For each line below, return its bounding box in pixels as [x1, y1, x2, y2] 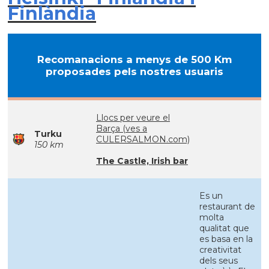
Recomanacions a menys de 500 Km [37, 53, 232, 65]
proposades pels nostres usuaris [46, 65, 223, 77]
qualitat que [199, 223, 249, 234]
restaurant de [199, 201, 255, 212]
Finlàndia [8, 2, 96, 25]
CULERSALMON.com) [96, 134, 190, 145]
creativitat [199, 244, 241, 255]
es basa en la [199, 234, 253, 244]
